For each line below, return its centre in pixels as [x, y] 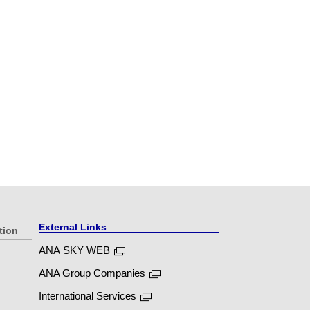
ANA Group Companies [92, 273]
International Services [88, 296]
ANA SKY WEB [74, 250]
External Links [73, 227]
